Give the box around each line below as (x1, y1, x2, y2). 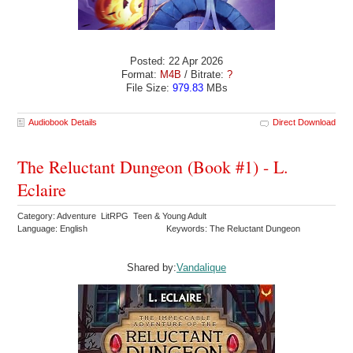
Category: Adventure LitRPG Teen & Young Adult (17, 210, 210, 221)
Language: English (17, 223, 88, 233)
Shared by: (127, 261, 176, 273)
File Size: (125, 81, 173, 94)
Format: (121, 68, 160, 80)
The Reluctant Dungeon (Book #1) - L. (17, 154, 289, 178)
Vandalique (176, 261, 226, 273)
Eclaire (17, 177, 67, 201)
